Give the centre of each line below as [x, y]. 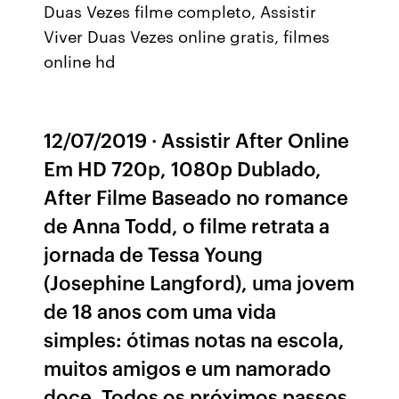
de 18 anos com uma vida [160, 310]
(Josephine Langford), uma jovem [199, 282]
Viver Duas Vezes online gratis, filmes [187, 36]
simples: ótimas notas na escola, [195, 339]
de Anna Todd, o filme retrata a [187, 225]
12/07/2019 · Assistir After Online [197, 139]
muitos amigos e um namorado [188, 367]
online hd [80, 61]
